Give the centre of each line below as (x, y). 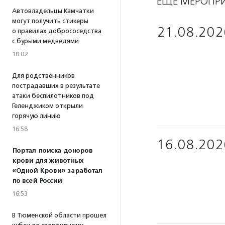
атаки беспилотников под (53, 96)
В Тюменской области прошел (59, 215)
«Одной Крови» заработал (57, 171)
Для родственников (43, 76)
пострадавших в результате (56, 86)
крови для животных (48, 161)
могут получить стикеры (50, 21)
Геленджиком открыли (47, 106)
